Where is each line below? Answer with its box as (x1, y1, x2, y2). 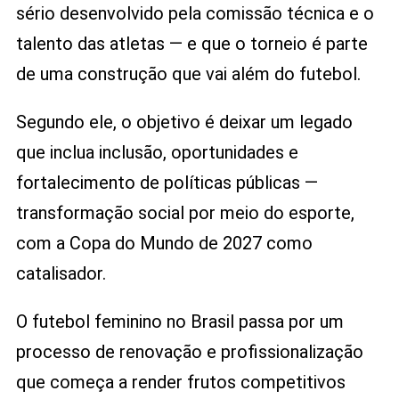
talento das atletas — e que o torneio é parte (15, 32, 368, 54)
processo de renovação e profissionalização (15, 340, 363, 362)
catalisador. (15, 262, 106, 284)
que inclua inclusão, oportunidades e (15, 141, 298, 163)
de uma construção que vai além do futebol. (15, 62, 361, 85)
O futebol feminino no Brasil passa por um (15, 310, 344, 332)
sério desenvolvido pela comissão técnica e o (15, 2, 374, 24)
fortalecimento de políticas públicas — (15, 171, 318, 193)
